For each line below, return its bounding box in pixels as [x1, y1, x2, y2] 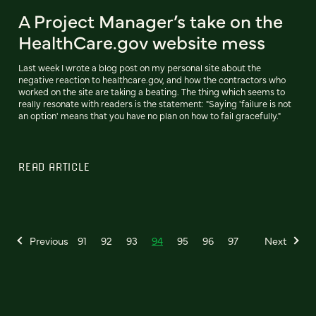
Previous [30, 233, 68, 248]
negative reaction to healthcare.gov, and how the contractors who [18, 73, 286, 86]
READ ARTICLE [18, 160, 90, 174]
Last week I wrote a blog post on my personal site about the [18, 61, 261, 74]
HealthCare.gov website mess [18, 29, 265, 55]
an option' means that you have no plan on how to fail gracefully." [18, 109, 281, 122]
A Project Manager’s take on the [18, 8, 283, 34]
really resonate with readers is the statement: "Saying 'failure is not [18, 97, 291, 110]
